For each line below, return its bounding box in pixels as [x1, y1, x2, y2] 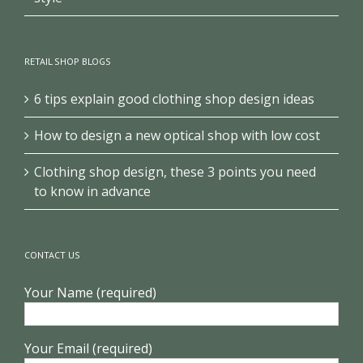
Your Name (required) [24, 283, 156, 301]
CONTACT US [24, 248, 80, 261]
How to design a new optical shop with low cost [34, 126, 320, 144]
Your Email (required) [24, 339, 152, 357]
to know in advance [34, 181, 151, 200]
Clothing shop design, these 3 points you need [34, 162, 316, 181]
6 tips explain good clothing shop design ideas [34, 89, 314, 108]
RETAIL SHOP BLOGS [24, 54, 111, 67]
